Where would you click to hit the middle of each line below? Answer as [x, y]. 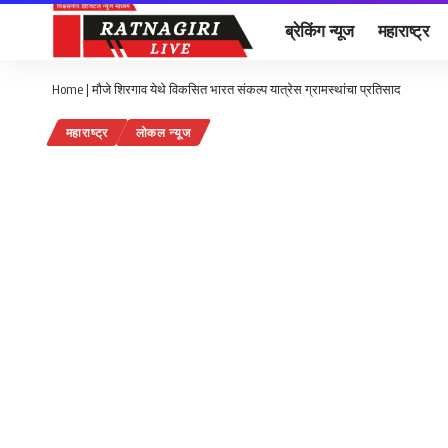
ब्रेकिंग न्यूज [319, 29]
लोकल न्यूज [163, 133]
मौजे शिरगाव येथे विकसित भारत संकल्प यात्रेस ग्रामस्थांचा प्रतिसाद [246, 89]
